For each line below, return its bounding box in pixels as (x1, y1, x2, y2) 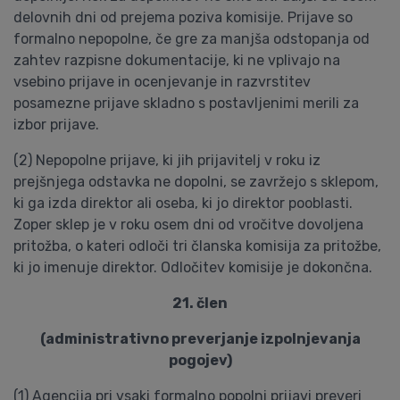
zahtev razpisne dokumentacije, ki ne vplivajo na (13, 52, 340, 69)
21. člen (172, 295, 228, 312)
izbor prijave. (13, 116, 99, 133)
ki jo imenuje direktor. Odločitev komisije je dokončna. (13, 259, 372, 276)
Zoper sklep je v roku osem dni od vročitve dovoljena (13, 216, 363, 233)
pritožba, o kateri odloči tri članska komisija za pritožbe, (13, 237, 381, 254)
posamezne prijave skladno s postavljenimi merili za (13, 95, 359, 112)
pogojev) (168, 352, 232, 369)
